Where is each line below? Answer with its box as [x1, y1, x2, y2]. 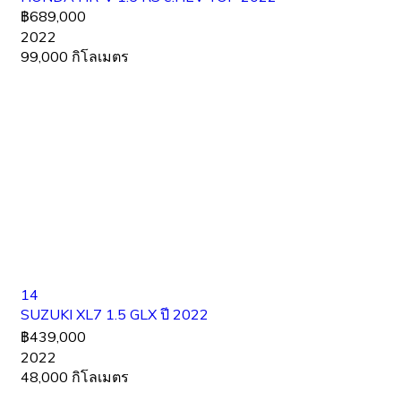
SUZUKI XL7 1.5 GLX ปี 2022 [21, 305, 209, 324]
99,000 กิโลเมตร [21, 47, 129, 66]
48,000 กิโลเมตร [21, 368, 129, 387]
